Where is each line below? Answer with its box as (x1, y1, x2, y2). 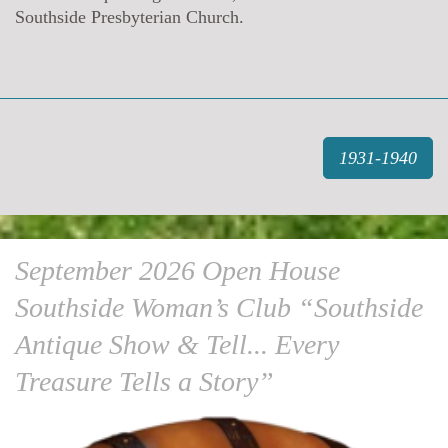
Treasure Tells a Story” (15, 365, 274, 397)
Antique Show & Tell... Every (15, 328, 339, 360)
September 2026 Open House (15, 254, 340, 286)
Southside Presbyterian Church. (15, 6, 244, 27)
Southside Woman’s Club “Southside (15, 291, 423, 323)
